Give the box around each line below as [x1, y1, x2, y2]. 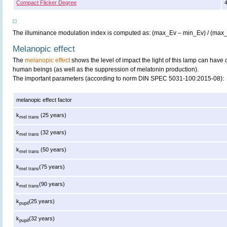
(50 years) [39, 146, 67, 153]
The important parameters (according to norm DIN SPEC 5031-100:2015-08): [13, 75, 224, 83]
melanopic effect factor [16, 97, 72, 103]
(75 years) [39, 164, 65, 170]
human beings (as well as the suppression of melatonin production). [13, 66, 199, 73]
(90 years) [39, 181, 65, 187]
